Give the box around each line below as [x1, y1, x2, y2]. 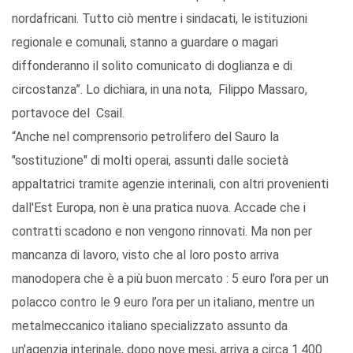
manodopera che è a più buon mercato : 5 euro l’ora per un [12, 271, 329, 287]
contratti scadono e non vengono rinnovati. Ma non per [12, 224, 312, 240]
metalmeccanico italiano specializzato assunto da [12, 318, 288, 334]
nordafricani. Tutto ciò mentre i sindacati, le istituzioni [12, 11, 307, 27]
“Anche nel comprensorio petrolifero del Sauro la [12, 129, 279, 145]
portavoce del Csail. [12, 106, 124, 121]
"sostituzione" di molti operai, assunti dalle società [12, 153, 288, 169]
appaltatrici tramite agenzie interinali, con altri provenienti [12, 176, 329, 192]
